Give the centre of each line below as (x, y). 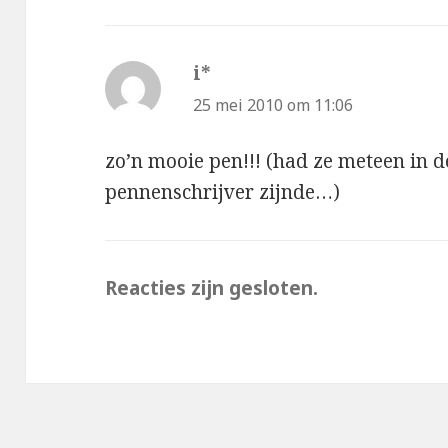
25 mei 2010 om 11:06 (273, 104)
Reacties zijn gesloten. (212, 288)
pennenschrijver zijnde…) (223, 192)
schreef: (247, 72)
